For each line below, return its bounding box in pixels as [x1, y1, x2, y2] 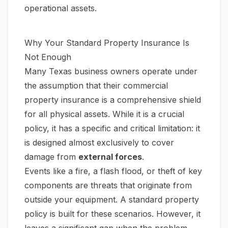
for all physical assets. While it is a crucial [24, 109, 184, 119]
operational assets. [24, 3, 97, 13]
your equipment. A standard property [52, 194, 199, 205]
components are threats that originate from [24, 180, 192, 190]
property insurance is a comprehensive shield [24, 95, 201, 105]
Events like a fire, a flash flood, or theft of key [24, 166, 202, 176]
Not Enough [24, 52, 71, 62]
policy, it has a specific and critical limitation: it [24, 123, 200, 133]
